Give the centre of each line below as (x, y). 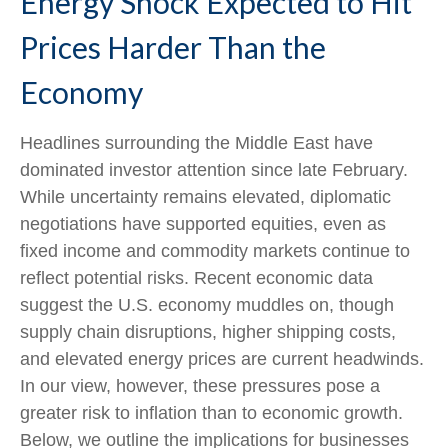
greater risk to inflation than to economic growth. (211, 413)
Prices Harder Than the (173, 47)
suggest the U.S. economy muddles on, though (207, 305)
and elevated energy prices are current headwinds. (222, 359)
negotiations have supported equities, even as (203, 224)
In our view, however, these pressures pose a (200, 386)
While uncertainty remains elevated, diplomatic (205, 197)
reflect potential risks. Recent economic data (196, 278)
